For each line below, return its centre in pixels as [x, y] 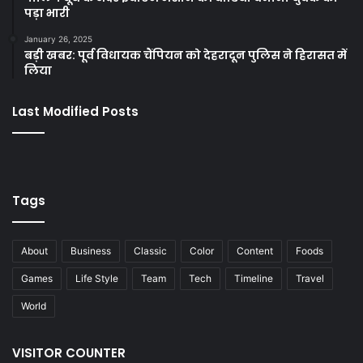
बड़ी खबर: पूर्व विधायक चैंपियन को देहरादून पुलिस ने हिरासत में [186, 55]
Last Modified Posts [75, 111]
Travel [310, 278]
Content [255, 250]
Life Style [97, 278]
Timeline [254, 278]
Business [91, 250]
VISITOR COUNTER [69, 352]
